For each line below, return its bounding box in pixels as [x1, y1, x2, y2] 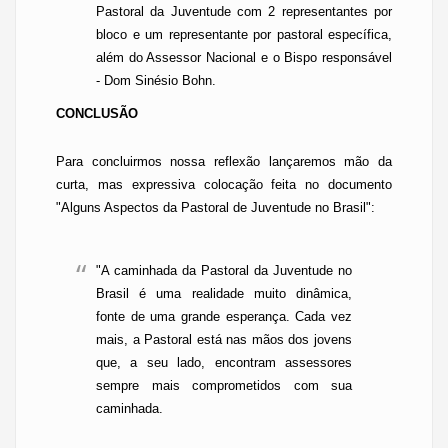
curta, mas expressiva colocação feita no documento [56, 177, 392, 192]
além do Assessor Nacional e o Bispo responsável [96, 50, 392, 65]
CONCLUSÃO [56, 106, 138, 121]
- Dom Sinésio [96, 73, 182, 88]
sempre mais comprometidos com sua [96, 378, 352, 393]
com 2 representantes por [230, 4, 393, 19]
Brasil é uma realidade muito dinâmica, [96, 286, 352, 301]
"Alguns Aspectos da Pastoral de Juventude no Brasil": [56, 200, 375, 215]
